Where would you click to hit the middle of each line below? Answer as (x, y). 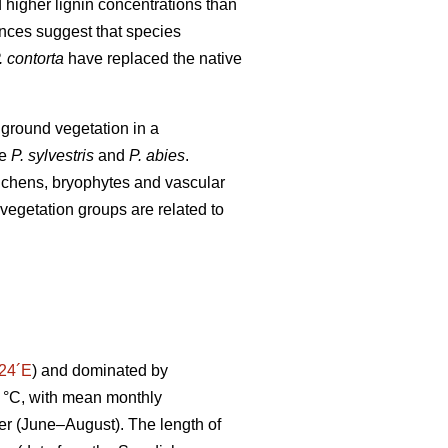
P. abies (157, 156)
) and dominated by (100, 370)
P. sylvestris (52, 156)
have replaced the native (153, 59)
